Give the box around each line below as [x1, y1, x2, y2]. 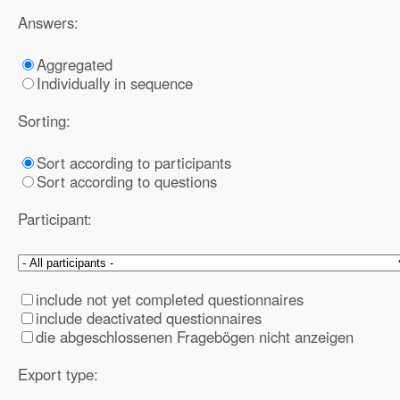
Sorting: [18, 110, 71, 131]
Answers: [18, 12, 79, 33]
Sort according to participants [37, 152, 231, 173]
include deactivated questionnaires [36, 307, 262, 329]
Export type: [18, 363, 98, 385]
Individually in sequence [37, 72, 193, 94]
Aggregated [37, 54, 112, 75]
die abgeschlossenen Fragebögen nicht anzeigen [36, 326, 354, 347]
